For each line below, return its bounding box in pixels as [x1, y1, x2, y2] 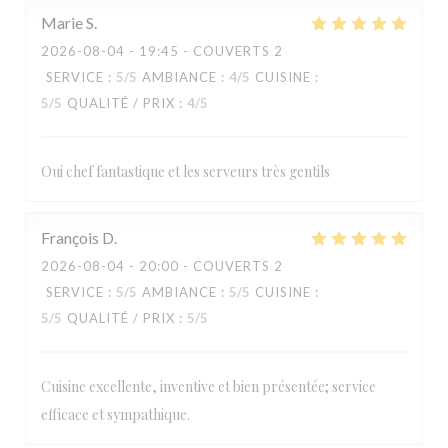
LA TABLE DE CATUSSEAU [107, 234, 341, 259]
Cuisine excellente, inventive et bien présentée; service [41, 377, 376, 396]
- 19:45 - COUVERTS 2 [125, 43, 283, 59]
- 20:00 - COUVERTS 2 [125, 258, 283, 274]
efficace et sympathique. [41, 405, 190, 424]
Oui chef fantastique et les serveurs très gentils [41, 162, 330, 181]
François [41, 228, 99, 247]
